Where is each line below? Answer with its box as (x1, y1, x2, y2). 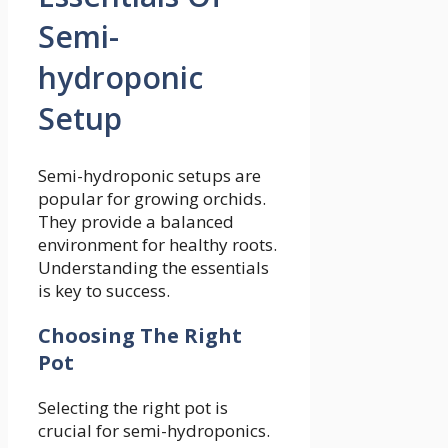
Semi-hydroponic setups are (38, 163, 261, 187)
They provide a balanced (38, 209, 234, 233)
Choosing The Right (38, 321, 242, 349)
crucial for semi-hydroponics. (38, 418, 270, 442)
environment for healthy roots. (38, 232, 277, 256)
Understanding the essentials (38, 255, 269, 279)
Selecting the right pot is (38, 395, 228, 419)
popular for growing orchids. (38, 186, 266, 210)
